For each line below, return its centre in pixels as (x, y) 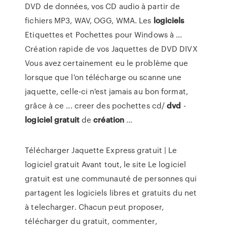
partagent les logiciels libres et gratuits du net (111, 193)
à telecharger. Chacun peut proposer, (94, 207)
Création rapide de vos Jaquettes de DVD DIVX (111, 49)
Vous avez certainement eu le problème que (107, 63)
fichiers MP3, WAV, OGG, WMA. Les (89, 20)
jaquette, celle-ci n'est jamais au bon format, (106, 91)
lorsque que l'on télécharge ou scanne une (103, 77)
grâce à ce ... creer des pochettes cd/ (96, 105)
